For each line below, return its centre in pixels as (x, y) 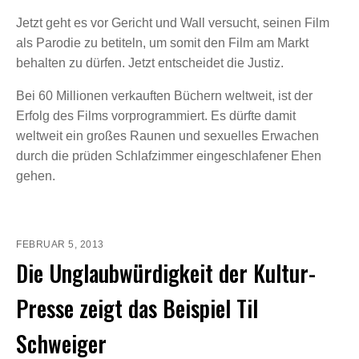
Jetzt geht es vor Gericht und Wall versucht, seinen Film (173, 22)
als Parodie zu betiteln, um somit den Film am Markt (162, 42)
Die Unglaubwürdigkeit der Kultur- (166, 272)
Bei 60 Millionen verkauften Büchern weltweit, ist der (164, 95)
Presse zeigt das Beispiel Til (137, 308)
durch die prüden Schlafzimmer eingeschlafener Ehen (169, 155)
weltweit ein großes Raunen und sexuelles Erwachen (167, 135)
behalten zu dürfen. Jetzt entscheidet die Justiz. (150, 63)
